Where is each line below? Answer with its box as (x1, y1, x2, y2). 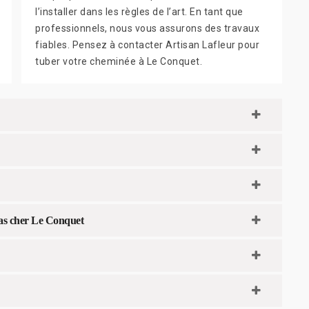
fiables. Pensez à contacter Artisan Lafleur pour (35, 39, 259, 50)
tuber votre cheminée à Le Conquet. (35, 55, 202, 67)
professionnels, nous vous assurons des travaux (35, 22, 259, 34)
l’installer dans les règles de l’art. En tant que (35, 6, 243, 17)
